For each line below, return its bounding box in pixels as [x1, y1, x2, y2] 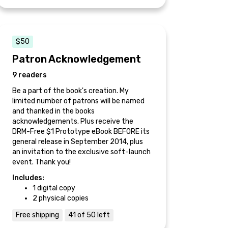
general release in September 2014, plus [12, 137, 143, 146]
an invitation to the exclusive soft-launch [12, 148, 151, 156]
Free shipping [16, 211, 59, 219]
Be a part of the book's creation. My [12, 87, 129, 95]
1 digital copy [33, 184, 75, 192]
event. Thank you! [12, 158, 71, 166]
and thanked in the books [12, 107, 95, 116]
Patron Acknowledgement [12, 53, 141, 65]
